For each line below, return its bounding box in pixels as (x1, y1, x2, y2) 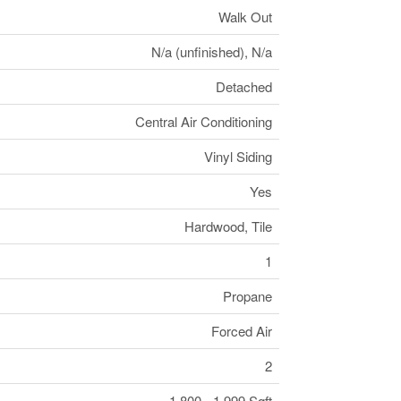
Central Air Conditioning (134, 111, 272, 131)
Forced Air (210, 320, 272, 340)
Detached (215, 76, 272, 96)
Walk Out (218, 6, 272, 26)
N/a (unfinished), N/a (150, 41, 272, 61)
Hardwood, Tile (183, 216, 272, 235)
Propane (222, 286, 272, 305)
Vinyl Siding (203, 146, 272, 166)
